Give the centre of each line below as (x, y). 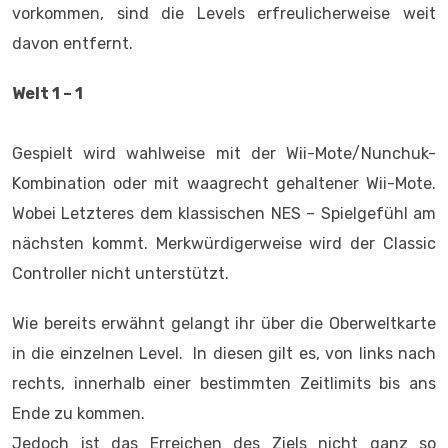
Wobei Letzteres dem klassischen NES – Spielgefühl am (224, 214)
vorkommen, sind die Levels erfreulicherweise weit (224, 14)
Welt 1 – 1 (47, 94)
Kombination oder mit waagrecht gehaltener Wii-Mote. (224, 184)
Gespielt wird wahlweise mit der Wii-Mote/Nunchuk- (224, 154)
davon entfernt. (72, 44)
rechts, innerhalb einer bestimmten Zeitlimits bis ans (224, 384)
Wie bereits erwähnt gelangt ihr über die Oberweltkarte (224, 324)
